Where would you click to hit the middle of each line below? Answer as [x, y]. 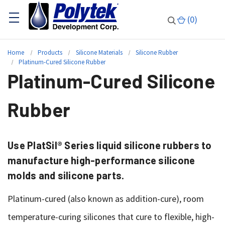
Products [50, 52]
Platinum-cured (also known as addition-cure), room [106, 199]
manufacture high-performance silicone [101, 160]
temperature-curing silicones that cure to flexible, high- [111, 217]
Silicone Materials [99, 52]
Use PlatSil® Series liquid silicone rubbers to [110, 145]
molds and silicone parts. [66, 175]
